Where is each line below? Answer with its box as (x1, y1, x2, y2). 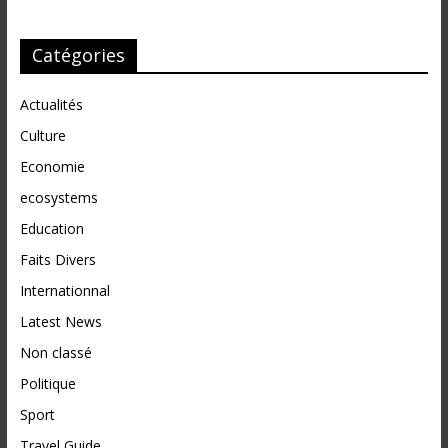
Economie (19, 157, 85, 176)
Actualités (19, 95, 83, 114)
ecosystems (19, 188, 98, 207)
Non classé (19, 343, 92, 362)
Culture (19, 126, 66, 145)
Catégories (31, 43, 125, 67)
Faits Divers (19, 250, 96, 269)
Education (19, 219, 84, 238)
